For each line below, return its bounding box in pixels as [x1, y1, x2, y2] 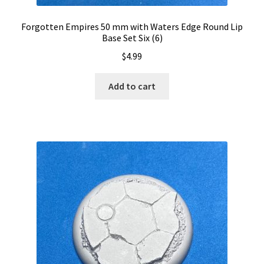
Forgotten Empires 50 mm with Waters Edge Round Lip [21, 21, 243, 33]
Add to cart [108, 80, 156, 92]
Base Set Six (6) [101, 32, 163, 44]
